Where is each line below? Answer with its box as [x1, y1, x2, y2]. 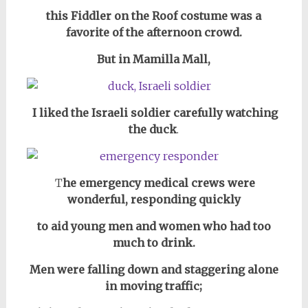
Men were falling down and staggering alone [29, 263, 278, 276]
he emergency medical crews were [63, 176, 256, 190]
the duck [129, 122, 177, 136]
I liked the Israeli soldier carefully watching [30, 106, 278, 120]
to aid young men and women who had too [36, 219, 271, 233]
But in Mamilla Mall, [97, 52, 211, 66]
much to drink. [112, 236, 195, 250]
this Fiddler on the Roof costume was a [46, 9, 262, 23]
